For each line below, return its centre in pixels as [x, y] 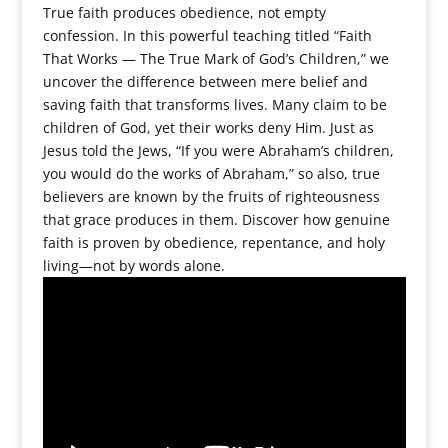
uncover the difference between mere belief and [205, 81]
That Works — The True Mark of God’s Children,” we [215, 58]
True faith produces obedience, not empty [184, 12]
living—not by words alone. [133, 265]
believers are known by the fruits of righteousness [211, 196]
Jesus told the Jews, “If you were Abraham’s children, [218, 150]
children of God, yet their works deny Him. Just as [208, 127]
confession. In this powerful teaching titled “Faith [207, 35]
